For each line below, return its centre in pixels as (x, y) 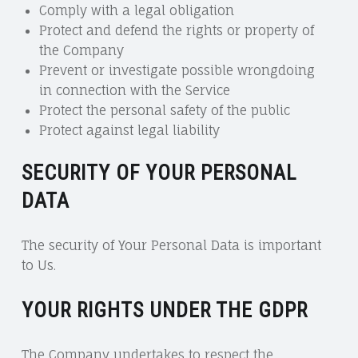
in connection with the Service (134, 90)
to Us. (38, 266)
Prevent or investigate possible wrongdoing (177, 70)
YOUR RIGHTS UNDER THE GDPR (164, 310)
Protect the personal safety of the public (164, 110)
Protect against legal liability (129, 130)
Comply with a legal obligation (136, 10)
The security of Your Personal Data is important (171, 246)
